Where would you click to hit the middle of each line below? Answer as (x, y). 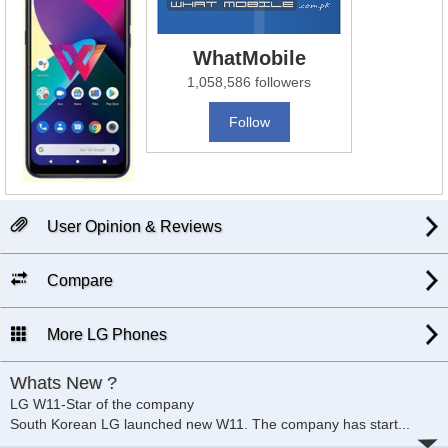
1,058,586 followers (249, 82)
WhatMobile (249, 58)
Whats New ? (63, 383)
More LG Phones (105, 335)
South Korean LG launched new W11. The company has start (204, 424)
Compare (78, 281)
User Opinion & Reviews (132, 227)
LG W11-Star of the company (102, 404)
